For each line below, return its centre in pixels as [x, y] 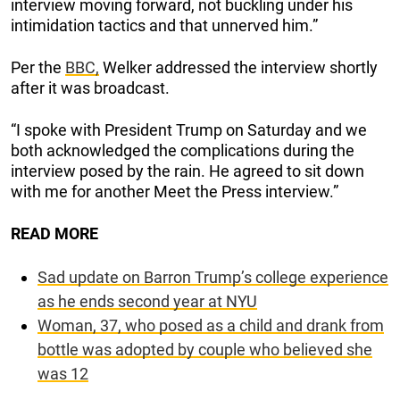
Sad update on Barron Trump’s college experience [213, 278]
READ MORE [54, 234]
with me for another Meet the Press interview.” [175, 192]
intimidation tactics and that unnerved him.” [164, 26]
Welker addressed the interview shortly [238, 68]
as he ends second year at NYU [147, 302]
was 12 [63, 374]
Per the [38, 68]
